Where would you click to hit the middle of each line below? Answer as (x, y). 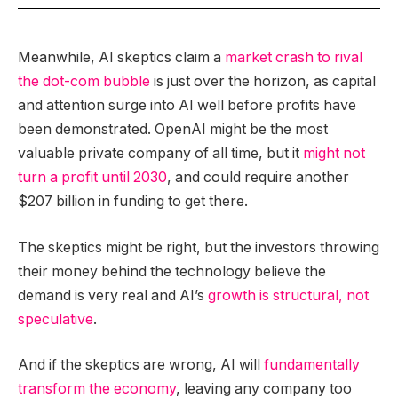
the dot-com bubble (84, 82)
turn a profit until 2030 (92, 178)
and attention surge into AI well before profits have (187, 106)
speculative (56, 319)
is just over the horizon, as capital (263, 82)
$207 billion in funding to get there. (133, 202)
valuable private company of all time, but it (160, 154)
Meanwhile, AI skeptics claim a (121, 58)
